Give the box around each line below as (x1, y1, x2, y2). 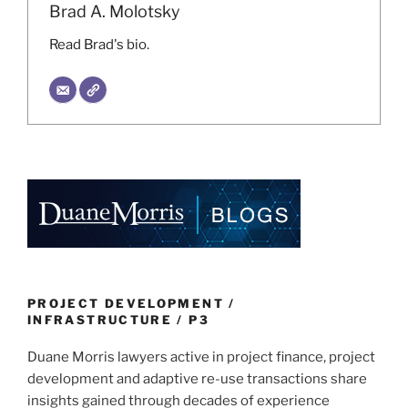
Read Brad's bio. (48, 36, 149, 54)
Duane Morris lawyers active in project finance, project (27, 348, 375, 365)
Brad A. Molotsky (48, 2, 180, 22)
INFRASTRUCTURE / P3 (27, 312, 209, 328)
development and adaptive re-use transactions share (27, 370, 367, 387)
